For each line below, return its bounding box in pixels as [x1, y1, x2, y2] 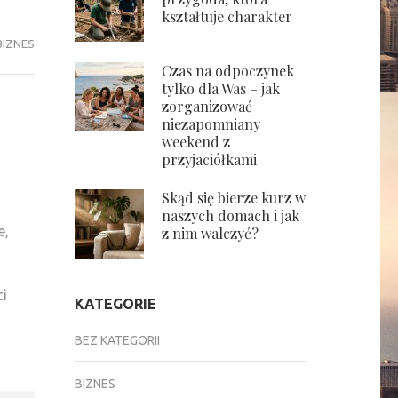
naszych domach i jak [161, 206, 299, 225]
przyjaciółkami [161, 150, 257, 169]
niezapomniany [161, 115, 260, 133]
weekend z [161, 132, 230, 151]
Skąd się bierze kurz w [161, 188, 306, 207]
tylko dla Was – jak [161, 79, 280, 98]
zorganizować [161, 97, 252, 115]
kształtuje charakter [161, 7, 292, 26]
